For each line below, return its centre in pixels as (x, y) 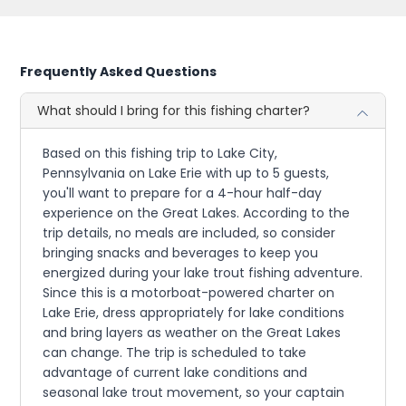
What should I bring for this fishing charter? (174, 110)
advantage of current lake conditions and (175, 372)
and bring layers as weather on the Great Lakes (192, 332)
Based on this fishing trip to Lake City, (160, 153)
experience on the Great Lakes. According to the (197, 213)
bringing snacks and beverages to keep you (181, 252)
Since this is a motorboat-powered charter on (189, 292)
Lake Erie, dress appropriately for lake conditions (194, 312)
